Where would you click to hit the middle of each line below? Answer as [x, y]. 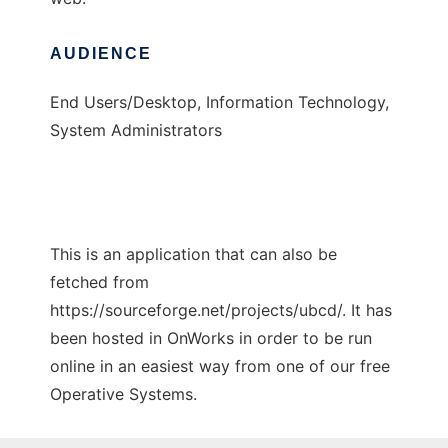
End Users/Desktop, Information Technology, [219, 102]
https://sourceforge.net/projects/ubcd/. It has [221, 310]
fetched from [99, 282]
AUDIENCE [101, 54]
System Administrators [136, 130]
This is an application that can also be [193, 254]
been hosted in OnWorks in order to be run [211, 338]
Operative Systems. [123, 394]
